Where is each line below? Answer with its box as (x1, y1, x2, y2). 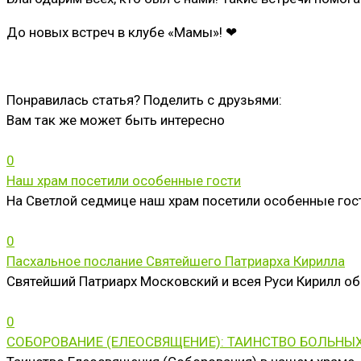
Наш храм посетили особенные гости (6, 172, 241, 189)
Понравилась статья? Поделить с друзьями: (6, 92, 282, 109)
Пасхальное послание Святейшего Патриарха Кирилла (6, 253, 345, 270)
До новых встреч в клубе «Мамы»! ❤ (6, 24, 237, 41)
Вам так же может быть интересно (6, 112, 225, 129)
